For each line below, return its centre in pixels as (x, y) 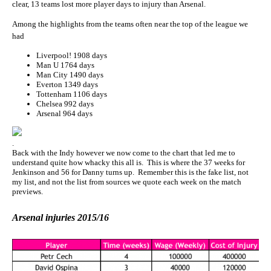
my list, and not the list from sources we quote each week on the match (127, 182)
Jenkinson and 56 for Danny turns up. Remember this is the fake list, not (130, 172)
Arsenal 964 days (64, 113)
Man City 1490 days (70, 74)
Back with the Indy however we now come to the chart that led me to (124, 153)
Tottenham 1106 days (72, 94)
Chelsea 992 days (65, 103)
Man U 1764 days (65, 65)
